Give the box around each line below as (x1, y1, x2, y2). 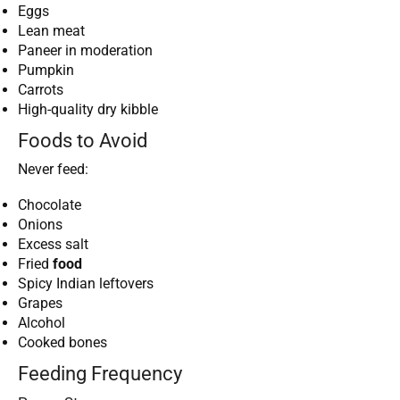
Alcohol (18, 314, 65, 332)
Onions (18, 216, 62, 234)
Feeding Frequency (18, 362, 182, 386)
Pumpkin (18, 61, 74, 79)
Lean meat (18, 21, 85, 39)
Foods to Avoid (18, 128, 147, 152)
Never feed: (18, 160, 88, 178)
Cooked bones (18, 334, 107, 352)
